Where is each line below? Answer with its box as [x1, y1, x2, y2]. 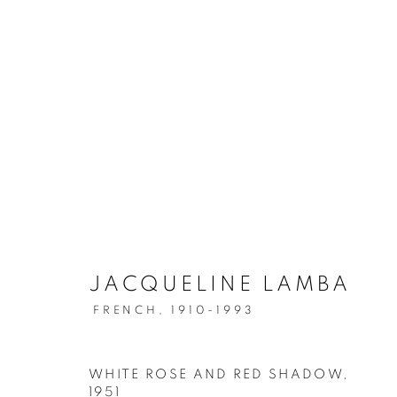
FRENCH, [93, 304, 172, 316]
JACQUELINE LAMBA [89, 274, 351, 295]
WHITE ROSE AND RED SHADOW [89, 368, 344, 381]
